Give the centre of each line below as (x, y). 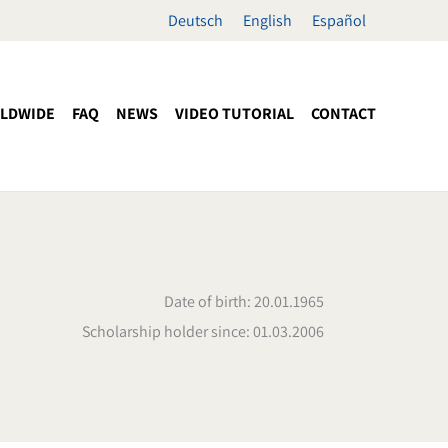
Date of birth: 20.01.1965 (244, 302)
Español (339, 20)
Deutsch (195, 20)
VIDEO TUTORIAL (234, 114)
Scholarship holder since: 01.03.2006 (203, 332)
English (267, 20)
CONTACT (343, 114)
